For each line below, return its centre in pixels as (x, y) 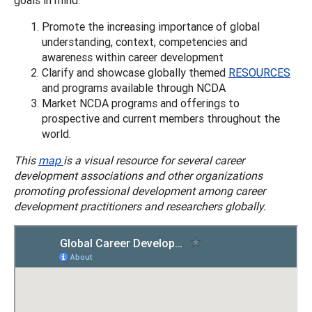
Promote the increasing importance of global (151, 26)
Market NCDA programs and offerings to (141, 103)
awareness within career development (133, 57)
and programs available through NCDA (134, 87)
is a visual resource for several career (154, 160)
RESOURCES (259, 72)
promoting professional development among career (140, 190)
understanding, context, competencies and (145, 41)
